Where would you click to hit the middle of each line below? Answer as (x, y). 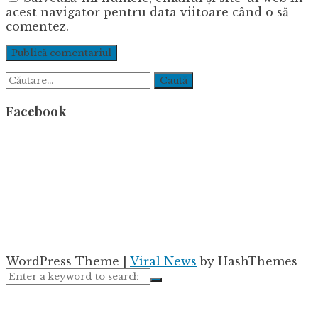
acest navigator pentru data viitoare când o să (147, 12)
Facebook (36, 111)
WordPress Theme (64, 261)
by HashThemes (247, 261)
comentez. (37, 27)
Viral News (163, 261)
